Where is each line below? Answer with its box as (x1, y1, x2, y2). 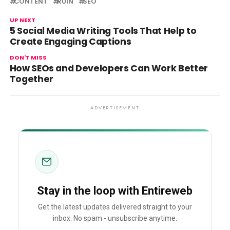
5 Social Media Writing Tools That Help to (9, 25, 197, 37)
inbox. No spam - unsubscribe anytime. (52, 214, 177, 223)
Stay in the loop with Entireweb (37, 184, 193, 197)
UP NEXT (9, 16, 35, 24)
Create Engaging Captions (9, 35, 131, 48)
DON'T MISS (9, 53, 47, 62)
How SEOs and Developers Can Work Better (9, 62, 208, 74)
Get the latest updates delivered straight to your (37, 203, 192, 212)
